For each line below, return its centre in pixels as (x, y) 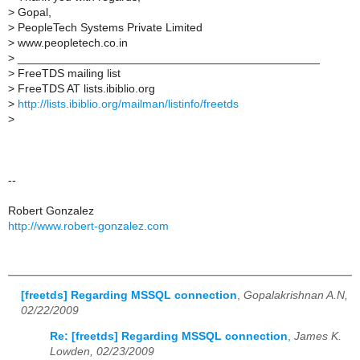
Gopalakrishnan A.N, (296, 295)
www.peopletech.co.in (71, 43)
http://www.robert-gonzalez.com (88, 226)
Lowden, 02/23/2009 (102, 352)
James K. (318, 337)
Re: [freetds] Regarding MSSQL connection (169, 337)
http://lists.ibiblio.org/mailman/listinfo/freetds (128, 104)
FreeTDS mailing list (67, 73)
